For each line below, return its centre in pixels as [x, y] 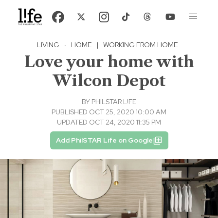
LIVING [48, 45]
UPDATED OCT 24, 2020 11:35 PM [109, 122]
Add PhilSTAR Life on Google [104, 140]
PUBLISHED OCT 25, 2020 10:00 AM [109, 112]
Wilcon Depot [109, 81]
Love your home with [109, 62]
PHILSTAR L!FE [114, 102]
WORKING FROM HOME [140, 45]
